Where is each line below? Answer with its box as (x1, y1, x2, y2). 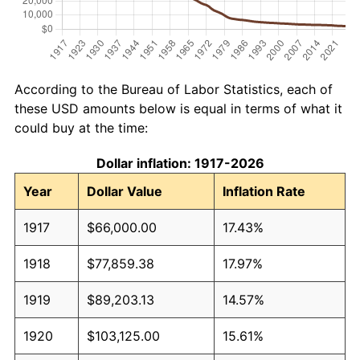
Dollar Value (87, 182, 162, 199)
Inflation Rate (223, 182, 305, 199)
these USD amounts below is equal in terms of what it (14, 100, 342, 117)
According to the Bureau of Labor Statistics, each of (14, 80, 333, 97)
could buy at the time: (14, 119, 148, 136)
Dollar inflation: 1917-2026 (96, 154, 264, 171)
